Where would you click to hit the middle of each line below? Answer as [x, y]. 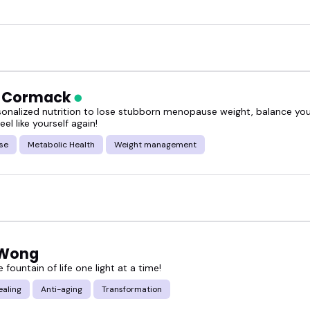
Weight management [155, 145]
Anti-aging [62, 289]
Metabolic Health [61, 145]
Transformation [132, 289]
